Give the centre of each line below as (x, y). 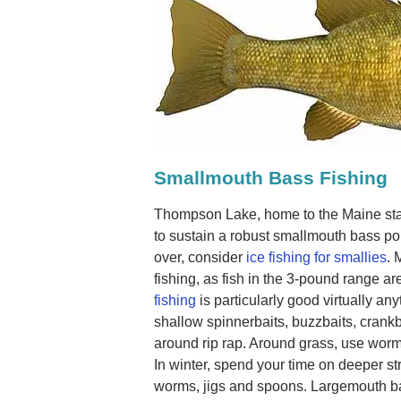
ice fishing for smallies (316, 257)
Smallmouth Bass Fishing (271, 178)
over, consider (200, 257)
